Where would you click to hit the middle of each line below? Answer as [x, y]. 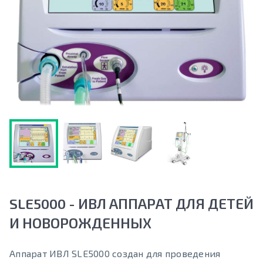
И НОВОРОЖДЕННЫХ [80, 223]
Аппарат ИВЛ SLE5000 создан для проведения [115, 254]
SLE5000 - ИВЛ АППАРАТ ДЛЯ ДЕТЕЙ [131, 204]
